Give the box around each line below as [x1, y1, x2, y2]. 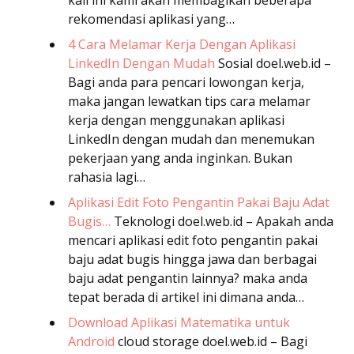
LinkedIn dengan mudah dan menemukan [68, 130, 314, 148]
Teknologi [111, 212, 175, 230]
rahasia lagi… [68, 168, 145, 186]
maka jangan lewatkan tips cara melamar [68, 92, 311, 110]
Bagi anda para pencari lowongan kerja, [68, 73, 304, 91]
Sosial [215, 54, 253, 72]
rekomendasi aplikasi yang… [68, 9, 235, 28]
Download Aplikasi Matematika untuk [68, 313, 290, 331]
